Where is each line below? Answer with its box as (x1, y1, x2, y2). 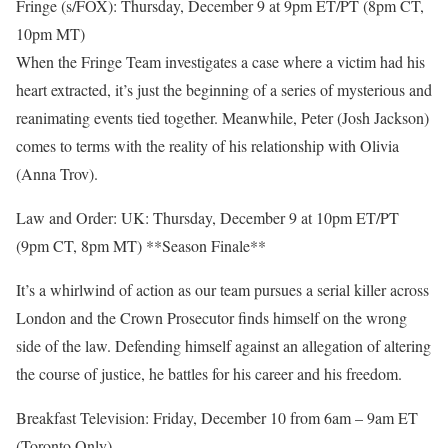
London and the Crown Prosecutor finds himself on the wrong (16, 307, 407, 328)
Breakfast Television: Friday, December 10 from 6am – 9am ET (16, 407, 418, 428)
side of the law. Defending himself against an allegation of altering (16, 335, 431, 356)
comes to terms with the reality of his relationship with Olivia (16, 135, 399, 156)
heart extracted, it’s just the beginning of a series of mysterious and (16, 79, 432, 100)
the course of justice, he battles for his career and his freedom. (16, 363, 402, 384)
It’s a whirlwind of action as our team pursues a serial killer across (16, 279, 429, 300)
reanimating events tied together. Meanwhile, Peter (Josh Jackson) (16, 107, 429, 128)
